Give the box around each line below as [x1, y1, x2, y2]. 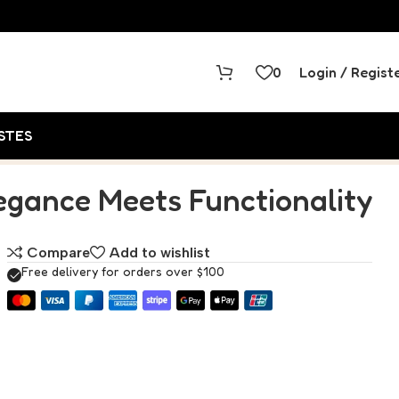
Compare [27, 244, 91, 261]
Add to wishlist [110, 244, 211, 261]
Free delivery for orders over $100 [20, 263, 224, 279]
